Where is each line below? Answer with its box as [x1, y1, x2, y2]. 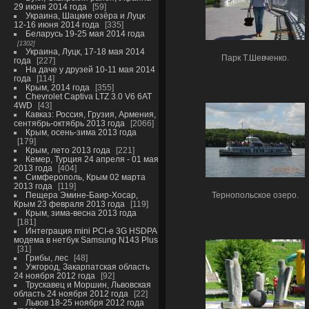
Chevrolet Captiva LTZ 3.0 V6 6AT [25, 92, 152, 101]
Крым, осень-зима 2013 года [25, 128, 137, 137]
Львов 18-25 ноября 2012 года [25, 298, 144, 307]
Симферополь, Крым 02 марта [25, 172, 146, 181]
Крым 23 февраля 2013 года [13, 199, 125, 208]
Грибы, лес [25, 253, 68, 262]
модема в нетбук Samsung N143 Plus [13, 235, 158, 244]
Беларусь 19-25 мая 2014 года [25, 29, 145, 38]
